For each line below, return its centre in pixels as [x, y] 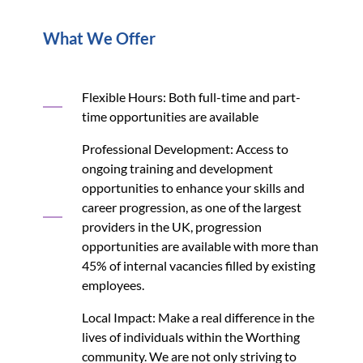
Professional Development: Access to [185, 148]
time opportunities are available [170, 116]
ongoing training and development [177, 168]
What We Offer [99, 38]
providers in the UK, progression [171, 226]
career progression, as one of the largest [191, 207]
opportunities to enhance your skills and [193, 187]
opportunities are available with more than [200, 246]
